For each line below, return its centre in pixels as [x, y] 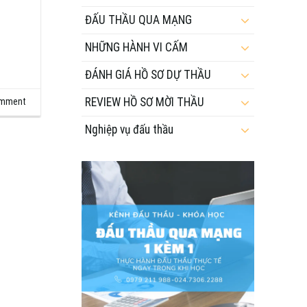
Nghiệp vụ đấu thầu [129, 129]
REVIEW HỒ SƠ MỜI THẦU [144, 102]
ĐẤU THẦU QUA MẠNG [138, 20]
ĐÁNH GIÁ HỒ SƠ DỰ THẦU [148, 74]
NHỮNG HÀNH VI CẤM [136, 47]
